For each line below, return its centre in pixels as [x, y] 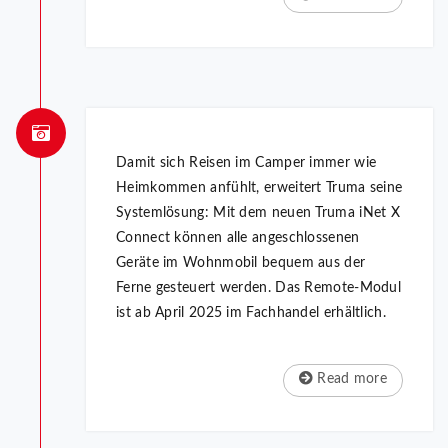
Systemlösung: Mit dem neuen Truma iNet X [258, 213]
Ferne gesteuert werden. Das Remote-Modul [259, 288]
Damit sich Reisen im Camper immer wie [246, 163]
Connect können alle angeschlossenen [238, 238]
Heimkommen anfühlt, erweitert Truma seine [259, 188]
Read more [350, 379]
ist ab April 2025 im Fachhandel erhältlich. [251, 313]
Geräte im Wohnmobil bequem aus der [241, 263]
